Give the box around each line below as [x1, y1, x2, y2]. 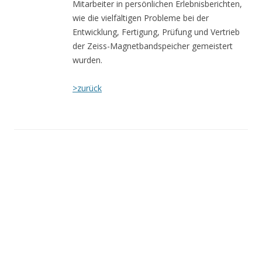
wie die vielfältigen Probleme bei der [73, 12, 209, 23]
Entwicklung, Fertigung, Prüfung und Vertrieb [73, 26, 240, 37]
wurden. [73, 54, 102, 65]
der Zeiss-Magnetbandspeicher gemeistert [73, 40, 233, 51]
